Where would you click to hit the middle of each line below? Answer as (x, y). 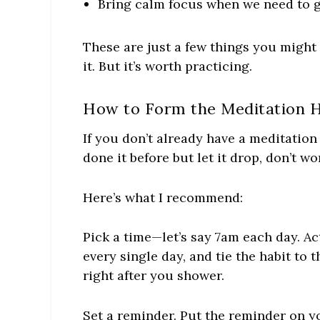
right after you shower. (154, 276)
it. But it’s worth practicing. (168, 66)
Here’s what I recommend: (163, 197)
